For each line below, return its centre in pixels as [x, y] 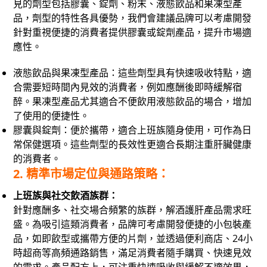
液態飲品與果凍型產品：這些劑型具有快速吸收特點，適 [133, 72]
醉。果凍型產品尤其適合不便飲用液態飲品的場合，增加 [133, 101]
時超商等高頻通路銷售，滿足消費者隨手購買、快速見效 [133, 252]
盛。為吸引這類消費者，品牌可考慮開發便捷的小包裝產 [133, 224]
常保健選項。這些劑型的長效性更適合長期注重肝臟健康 [133, 144]
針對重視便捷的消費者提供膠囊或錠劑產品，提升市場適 [133, 32]
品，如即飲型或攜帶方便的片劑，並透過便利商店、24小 [133, 238]
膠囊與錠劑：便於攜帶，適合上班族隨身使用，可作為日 [133, 130]
